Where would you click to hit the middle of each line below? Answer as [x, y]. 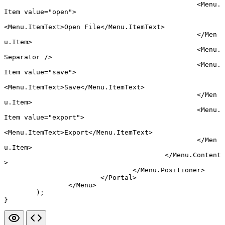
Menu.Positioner [171, 170]
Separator [22, 57]
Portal [121, 178]
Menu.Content [197, 155]
